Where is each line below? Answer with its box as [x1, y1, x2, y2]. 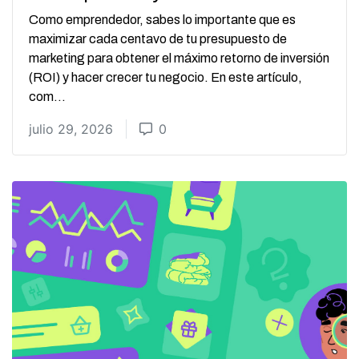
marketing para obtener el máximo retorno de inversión [29, 50, 329, 65]
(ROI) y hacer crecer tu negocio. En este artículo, [29, 70, 302, 84]
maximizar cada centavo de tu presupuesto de [29, 31, 287, 46]
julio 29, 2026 [29, 120, 113, 137]
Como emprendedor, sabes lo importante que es [29, 12, 296, 26]
